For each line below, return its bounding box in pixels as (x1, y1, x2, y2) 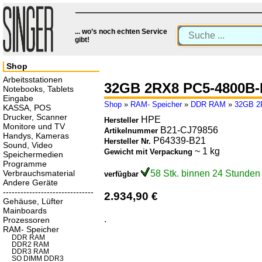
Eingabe (3, 94, 33, 103)
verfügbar (104, 170, 141, 179)
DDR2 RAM (12, 241, 49, 248)
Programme (3, 159, 47, 168)
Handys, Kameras (3, 131, 69, 140)
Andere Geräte (3, 178, 58, 187)
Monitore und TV (3, 122, 65, 131)
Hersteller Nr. (104, 137, 153, 146)
